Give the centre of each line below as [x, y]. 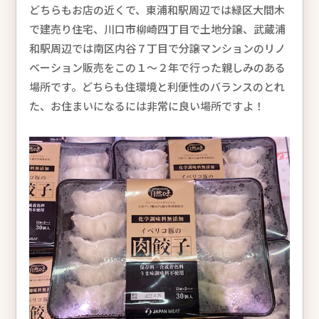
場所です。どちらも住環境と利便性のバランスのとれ [157, 86]
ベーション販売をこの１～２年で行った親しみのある [157, 67]
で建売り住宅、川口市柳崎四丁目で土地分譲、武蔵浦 [157, 28]
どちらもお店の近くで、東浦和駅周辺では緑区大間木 [157, 9]
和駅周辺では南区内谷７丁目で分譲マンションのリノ [157, 48]
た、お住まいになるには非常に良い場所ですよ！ [146, 105]
